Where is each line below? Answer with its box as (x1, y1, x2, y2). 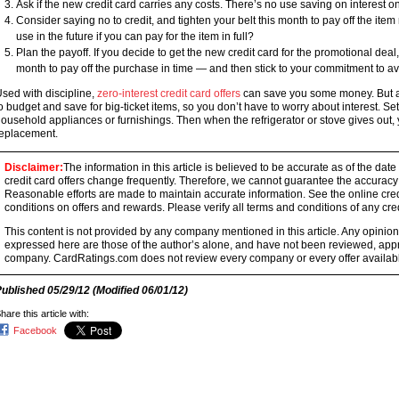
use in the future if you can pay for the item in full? (15, 30, 254, 43)
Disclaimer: (4, 161, 63, 174)
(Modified (89, 284, 142, 297)
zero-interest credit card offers (96, 87, 240, 100)
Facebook (12, 325, 57, 336)
